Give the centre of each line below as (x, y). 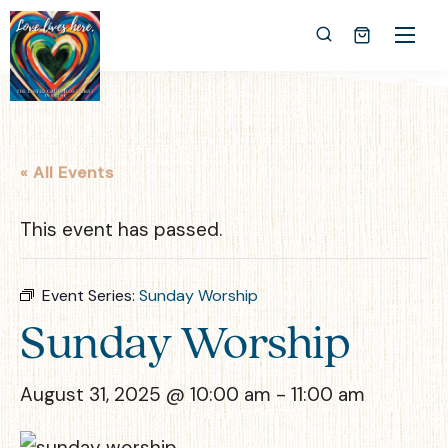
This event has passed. (121, 229)
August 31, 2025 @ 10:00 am (145, 394)
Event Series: (90, 295)
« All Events (66, 172)
